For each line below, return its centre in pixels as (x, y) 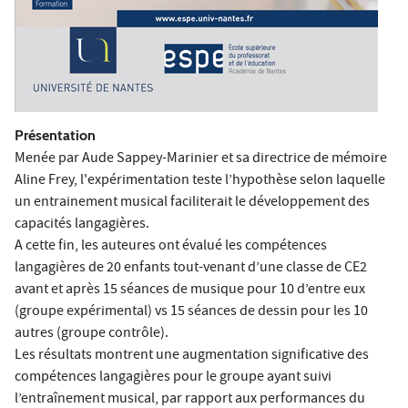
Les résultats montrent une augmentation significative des (192, 356)
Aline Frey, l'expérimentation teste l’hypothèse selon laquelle (200, 181)
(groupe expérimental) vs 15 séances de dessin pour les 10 (191, 312)
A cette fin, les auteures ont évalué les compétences (171, 246)
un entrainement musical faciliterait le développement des (192, 203)
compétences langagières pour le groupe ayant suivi (173, 377)
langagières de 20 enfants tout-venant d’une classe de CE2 (191, 268)
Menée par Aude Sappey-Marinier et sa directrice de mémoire (201, 159)
